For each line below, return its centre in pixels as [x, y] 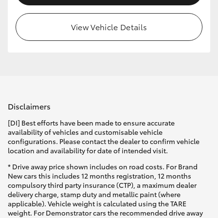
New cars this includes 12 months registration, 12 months [100, 176]
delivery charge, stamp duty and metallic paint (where [94, 194]
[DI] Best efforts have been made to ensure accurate [91, 123]
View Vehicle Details [109, 27]
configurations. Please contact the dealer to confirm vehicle [104, 141]
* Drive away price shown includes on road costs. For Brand [103, 167]
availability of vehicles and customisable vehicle [85, 132]
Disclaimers [29, 106]
